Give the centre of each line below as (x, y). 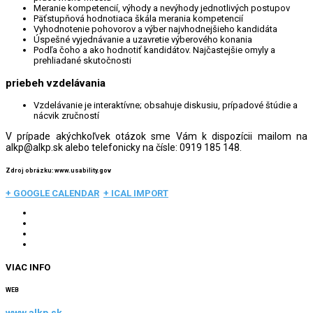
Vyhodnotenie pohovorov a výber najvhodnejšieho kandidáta (155, 29)
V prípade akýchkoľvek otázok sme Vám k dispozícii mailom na (156, 136)
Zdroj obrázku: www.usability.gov (58, 171)
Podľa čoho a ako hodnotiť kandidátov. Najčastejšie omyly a (154, 50)
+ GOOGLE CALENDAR (52, 194)
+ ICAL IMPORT (136, 194)
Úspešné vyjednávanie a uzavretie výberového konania (143, 40)
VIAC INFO (28, 267)
